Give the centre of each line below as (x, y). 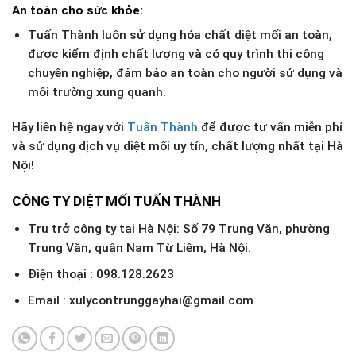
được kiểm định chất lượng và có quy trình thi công (176, 54)
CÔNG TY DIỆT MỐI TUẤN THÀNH (116, 201)
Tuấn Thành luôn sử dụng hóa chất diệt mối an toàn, (180, 35)
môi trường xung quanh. (97, 93)
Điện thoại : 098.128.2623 (101, 275)
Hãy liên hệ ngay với (70, 128)
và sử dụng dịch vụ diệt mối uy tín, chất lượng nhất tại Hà (178, 147)
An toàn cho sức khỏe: (77, 10)
